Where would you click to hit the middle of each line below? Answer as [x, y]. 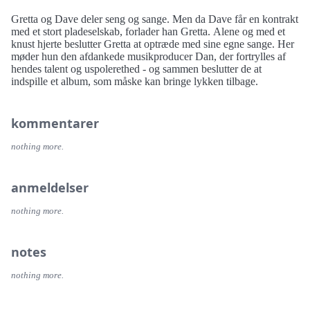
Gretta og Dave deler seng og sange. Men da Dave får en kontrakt [155, 19]
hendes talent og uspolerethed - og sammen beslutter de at [136, 69]
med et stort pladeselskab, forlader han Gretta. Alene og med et [148, 31]
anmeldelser [50, 187]
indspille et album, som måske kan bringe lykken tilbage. [135, 81]
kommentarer [55, 123]
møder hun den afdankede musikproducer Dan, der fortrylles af [148, 56]
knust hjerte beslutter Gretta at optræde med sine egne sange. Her [153, 44]
